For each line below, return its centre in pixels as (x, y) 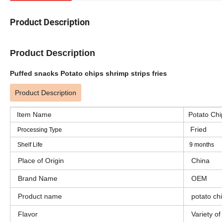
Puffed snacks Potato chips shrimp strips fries (89, 73)
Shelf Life (28, 144)
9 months (200, 144)
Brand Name (38, 178)
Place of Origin (41, 160)
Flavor (28, 214)
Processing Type (37, 130)
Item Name (32, 114)
